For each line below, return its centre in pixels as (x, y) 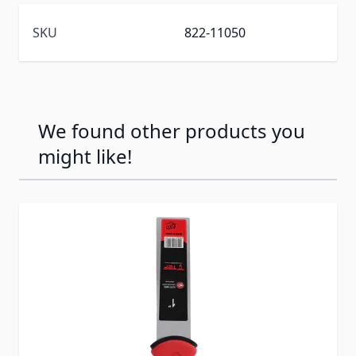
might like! (85, 156)
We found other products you (172, 130)
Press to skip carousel (84, 208)
